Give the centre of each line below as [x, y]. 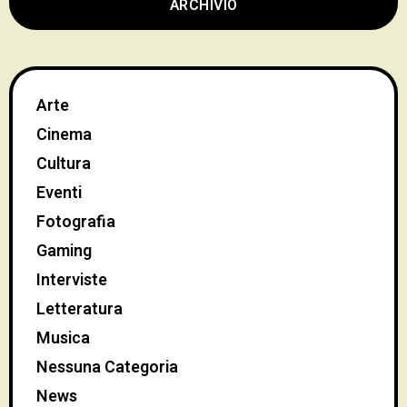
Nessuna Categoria [107, 368]
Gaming [64, 252]
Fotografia [76, 223]
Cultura [64, 164]
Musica [63, 339]
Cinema [64, 135]
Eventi [59, 194]
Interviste [72, 281]
